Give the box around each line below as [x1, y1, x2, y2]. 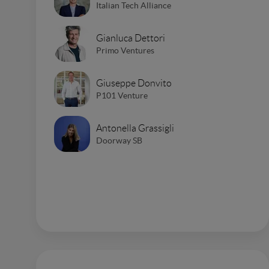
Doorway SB [96, 135, 142, 145]
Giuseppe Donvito [96, 77, 172, 88]
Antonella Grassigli [96, 122, 174, 133]
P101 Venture [96, 90, 148, 100]
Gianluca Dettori [96, 32, 165, 43]
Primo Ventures [96, 45, 154, 55]
